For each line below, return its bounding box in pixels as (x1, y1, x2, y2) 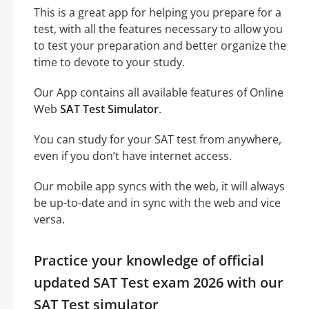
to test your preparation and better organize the (34, 37, 286, 53)
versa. (34, 211, 65, 227)
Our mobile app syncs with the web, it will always (34, 178, 285, 194)
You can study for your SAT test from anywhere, (34, 131, 281, 147)
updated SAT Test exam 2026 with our (34, 272, 283, 292)
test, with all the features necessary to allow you (34, 21, 283, 37)
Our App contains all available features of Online (34, 84, 283, 100)
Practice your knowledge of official (34, 250, 264, 270)
